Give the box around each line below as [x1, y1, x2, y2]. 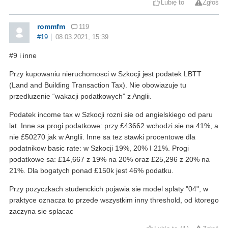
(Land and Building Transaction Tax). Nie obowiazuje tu [9, 80, 186, 89]
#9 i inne [9, 51, 37, 60]
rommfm [37, 22, 65, 31]
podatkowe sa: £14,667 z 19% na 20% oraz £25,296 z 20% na [9, 155, 210, 163]
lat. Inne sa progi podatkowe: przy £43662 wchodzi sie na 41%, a [9, 121, 218, 130]
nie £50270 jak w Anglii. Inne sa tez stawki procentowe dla [9, 132, 195, 141]
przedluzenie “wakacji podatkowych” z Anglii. [9, 92, 152, 100]
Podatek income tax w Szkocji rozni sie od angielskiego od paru [9, 110, 213, 119]
